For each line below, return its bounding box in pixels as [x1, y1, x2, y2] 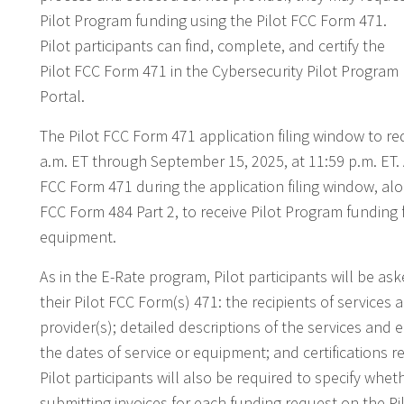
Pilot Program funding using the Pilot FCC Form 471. [40, 9, 387, 31]
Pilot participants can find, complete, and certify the [40, 34, 385, 56]
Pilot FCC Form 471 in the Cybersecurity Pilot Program [40, 60, 399, 81]
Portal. [40, 85, 85, 106]
